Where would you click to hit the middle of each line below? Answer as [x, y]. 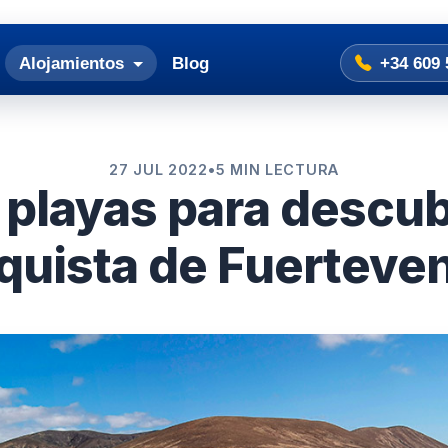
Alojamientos [73, 63]
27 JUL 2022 [158, 169]
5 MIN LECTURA [277, 169]
